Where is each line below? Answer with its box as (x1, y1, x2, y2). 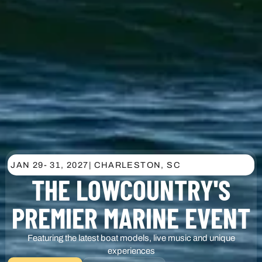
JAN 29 (11, 160, 44, 170)
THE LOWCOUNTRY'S (32, 173, 230, 207)
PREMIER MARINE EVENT (12, 201, 250, 235)
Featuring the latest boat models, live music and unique (27, 233, 235, 243)
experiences (107, 246, 155, 256)
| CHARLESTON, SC (88, 160, 181, 170)
